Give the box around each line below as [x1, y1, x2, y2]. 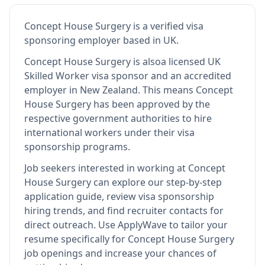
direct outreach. [24, 218, 96, 231]
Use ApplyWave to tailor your [96, 218, 228, 231]
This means [143, 83, 196, 96]
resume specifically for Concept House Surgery [24, 232, 234, 245]
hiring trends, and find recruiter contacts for [24, 204, 224, 217]
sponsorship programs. [24, 140, 130, 153]
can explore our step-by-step [91, 176, 222, 189]
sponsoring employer [24, 34, 121, 47]
